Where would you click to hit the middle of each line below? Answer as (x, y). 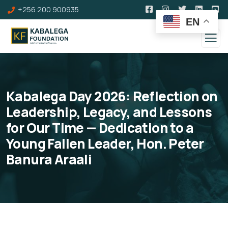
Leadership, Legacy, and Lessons (109, 112)
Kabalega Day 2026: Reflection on (112, 96)
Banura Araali (49, 159)
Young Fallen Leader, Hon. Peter (105, 144)
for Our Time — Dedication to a (100, 128)
